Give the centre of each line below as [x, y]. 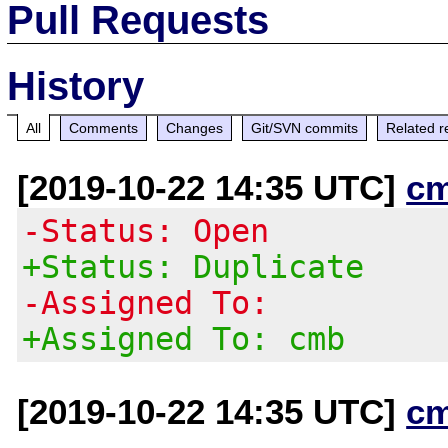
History [76, 85]
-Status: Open [146, 230]
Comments [104, 127]
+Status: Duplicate [193, 266]
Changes [195, 127]
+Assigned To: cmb [184, 338]
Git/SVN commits [305, 127]
